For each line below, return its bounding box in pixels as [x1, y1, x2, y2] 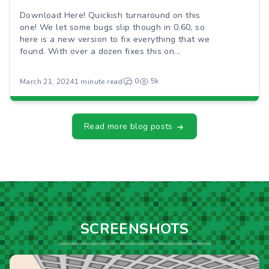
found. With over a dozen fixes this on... [20, 46, 181, 57]
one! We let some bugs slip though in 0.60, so [20, 22, 205, 33]
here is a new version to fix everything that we [20, 34, 210, 45]
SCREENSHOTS [80, 219, 189, 238]
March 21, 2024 [20, 77, 74, 86]
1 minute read [74, 77, 123, 86]
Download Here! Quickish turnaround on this [20, 10, 201, 21]
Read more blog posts [83, 121, 176, 132]
